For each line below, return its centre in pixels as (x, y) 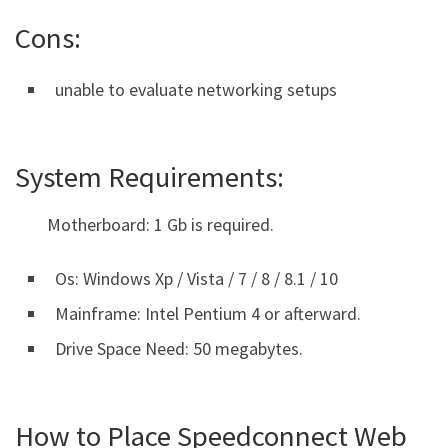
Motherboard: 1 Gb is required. (160, 225)
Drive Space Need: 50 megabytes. (179, 348)
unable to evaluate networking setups (196, 90)
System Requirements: (149, 177)
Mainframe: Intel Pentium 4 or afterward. (208, 313)
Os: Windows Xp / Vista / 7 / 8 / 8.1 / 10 (196, 278)
